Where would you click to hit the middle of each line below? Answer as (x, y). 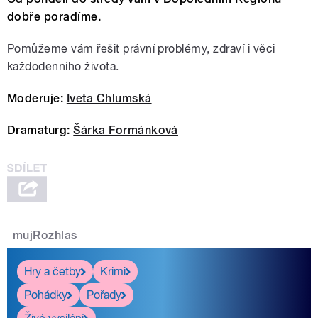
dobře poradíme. (54, 17)
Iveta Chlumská (109, 99)
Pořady (104, 295)
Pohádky (46, 295)
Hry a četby (53, 271)
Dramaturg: (39, 131)
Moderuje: (35, 99)
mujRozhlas (45, 236)
